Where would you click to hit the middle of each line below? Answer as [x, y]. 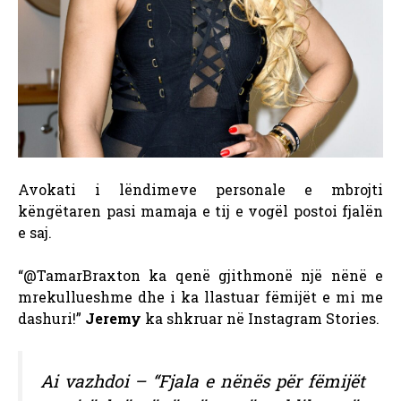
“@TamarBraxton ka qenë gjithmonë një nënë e [200, 276]
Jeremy [113, 319]
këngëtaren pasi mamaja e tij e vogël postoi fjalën [200, 211]
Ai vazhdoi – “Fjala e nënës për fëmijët [203, 381]
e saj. [35, 233]
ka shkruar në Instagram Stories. [260, 319]
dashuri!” [51, 319]
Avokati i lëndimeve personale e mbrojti [200, 190]
